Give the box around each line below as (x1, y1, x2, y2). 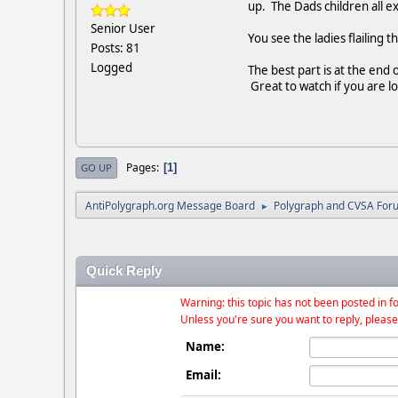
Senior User (91, 20, 155, 37)
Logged (91, 60, 132, 76)
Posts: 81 (91, 40, 140, 57)
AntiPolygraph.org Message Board (85, 198, 255, 214)
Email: (186, 367, 222, 384)
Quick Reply (86, 264, 162, 279)
